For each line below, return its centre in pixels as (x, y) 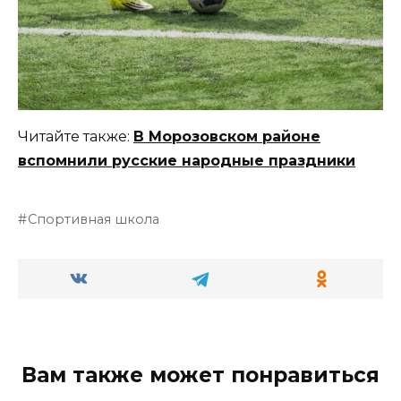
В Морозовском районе (227, 137)
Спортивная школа (94, 220)
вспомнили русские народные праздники (187, 161)
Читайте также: (76, 137)
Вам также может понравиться (200, 375)
